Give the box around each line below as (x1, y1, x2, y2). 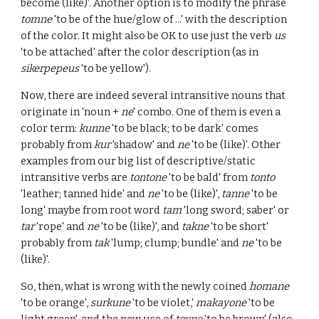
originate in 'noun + (21, 105, 122, 118)
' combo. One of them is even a (133, 105, 281, 118)
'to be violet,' (130, 296, 197, 309)
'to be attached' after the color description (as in (21, 46, 259, 58)
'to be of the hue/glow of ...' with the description (52, 13, 288, 26)
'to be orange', (21, 296, 91, 309)
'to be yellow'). (79, 62, 152, 75)
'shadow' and (110, 138, 178, 151)
